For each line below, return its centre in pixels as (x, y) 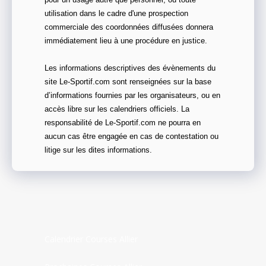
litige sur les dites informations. (98, 151)
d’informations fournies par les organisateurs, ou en (132, 96)
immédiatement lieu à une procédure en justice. (126, 41)
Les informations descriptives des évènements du (130, 69)
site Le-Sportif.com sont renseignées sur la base (128, 82)
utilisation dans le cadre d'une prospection (116, 14)
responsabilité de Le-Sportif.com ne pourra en (123, 123)
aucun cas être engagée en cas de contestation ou (132, 137)
